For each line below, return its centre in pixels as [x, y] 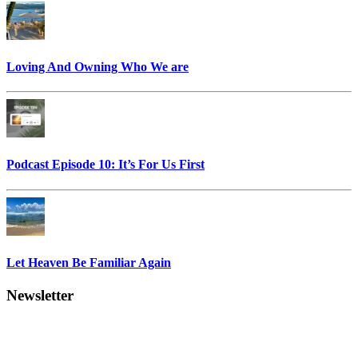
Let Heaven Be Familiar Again [89, 263]
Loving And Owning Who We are [97, 66]
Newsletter [40, 296]
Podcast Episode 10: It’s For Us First [105, 165]
